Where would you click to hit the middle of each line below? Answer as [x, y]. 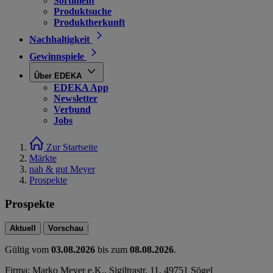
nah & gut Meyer [62, 169]
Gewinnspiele [57, 56]
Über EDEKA [58, 76]
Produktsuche [83, 11]
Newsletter [76, 98]
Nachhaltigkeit [59, 39]
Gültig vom [28, 250]
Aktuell [23, 229]
